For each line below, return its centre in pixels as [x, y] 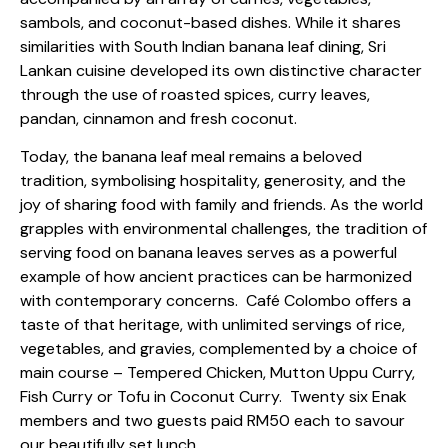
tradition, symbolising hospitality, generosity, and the [213, 181]
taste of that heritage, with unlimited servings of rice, [212, 325]
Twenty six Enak [348, 397]
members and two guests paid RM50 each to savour [212, 421]
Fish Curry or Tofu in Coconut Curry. [151, 397]
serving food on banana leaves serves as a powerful [208, 253]
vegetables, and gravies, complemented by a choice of [218, 349]
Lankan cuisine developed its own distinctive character [221, 70]
